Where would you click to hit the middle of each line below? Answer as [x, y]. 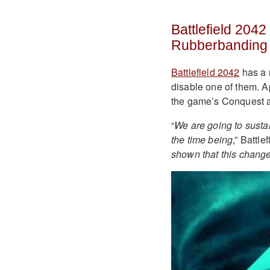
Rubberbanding [219, 46]
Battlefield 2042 [205, 72]
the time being [202, 139]
